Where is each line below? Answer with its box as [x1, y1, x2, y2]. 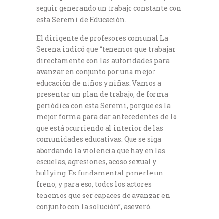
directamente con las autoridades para [36, 56, 170, 66]
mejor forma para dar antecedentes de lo [36, 112, 177, 122]
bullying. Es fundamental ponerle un [36, 168, 163, 178]
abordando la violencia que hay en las [36, 146, 165, 155]
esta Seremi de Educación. [36, 15, 126, 24]
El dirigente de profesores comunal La [36, 33, 168, 43]
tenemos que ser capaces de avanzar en [36, 191, 170, 200]
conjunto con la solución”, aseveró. [36, 202, 152, 212]
